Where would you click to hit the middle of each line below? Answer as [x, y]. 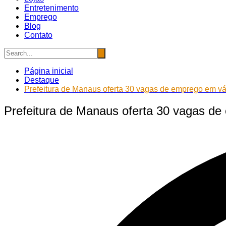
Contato [38, 35]
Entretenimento [51, 8]
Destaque [42, 80]
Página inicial [49, 71]
